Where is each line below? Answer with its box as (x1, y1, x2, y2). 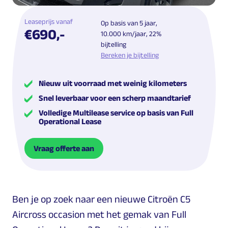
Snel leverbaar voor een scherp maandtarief (39, 93, 191, 102)
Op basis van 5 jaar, (101, 18, 157, 27)
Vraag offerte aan (34, 144, 94, 153)
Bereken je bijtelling (101, 50, 159, 59)
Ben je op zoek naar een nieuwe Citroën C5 (12, 193, 190, 205)
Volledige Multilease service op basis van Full (39, 108, 193, 117)
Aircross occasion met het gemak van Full (12, 208, 186, 220)
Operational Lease (39, 117, 101, 126)
